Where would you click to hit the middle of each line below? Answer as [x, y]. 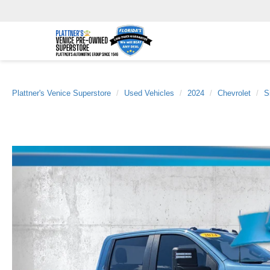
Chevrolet [234, 93]
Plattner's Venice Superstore [61, 93]
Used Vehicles [149, 93]
